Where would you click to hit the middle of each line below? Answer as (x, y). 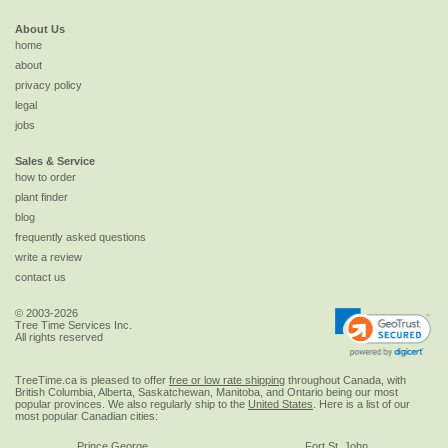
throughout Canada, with (345, 379)
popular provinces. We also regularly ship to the (131, 403)
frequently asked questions (80, 237)
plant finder (41, 197)
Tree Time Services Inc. (73, 325)
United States (280, 403)
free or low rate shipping (227, 379)
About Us (40, 29)
